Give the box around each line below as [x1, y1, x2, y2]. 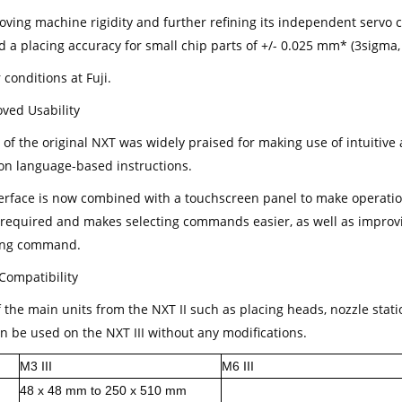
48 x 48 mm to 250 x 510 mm [19, 382, 187, 398]
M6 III [221, 358, 254, 373]
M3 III [19, 358, 52, 373]
